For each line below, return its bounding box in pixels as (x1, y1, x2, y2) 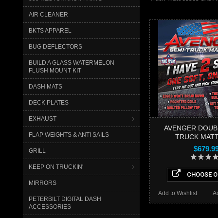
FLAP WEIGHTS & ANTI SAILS (29, 131, 109, 138)
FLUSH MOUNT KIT (29, 67, 81, 74)
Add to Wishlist (158, 189, 197, 197)
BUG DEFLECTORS (29, 43, 82, 50)
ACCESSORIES (29, 203, 71, 210)
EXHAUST (29, 115, 56, 122)
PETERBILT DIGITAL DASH (29, 195, 101, 202)
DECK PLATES (29, 99, 69, 106)
